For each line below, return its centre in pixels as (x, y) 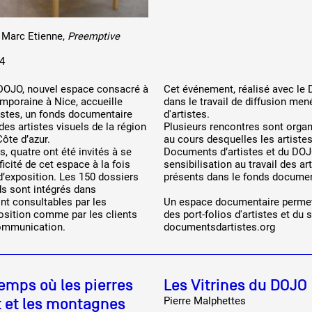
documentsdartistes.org (219, 227)
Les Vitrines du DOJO (235, 285)
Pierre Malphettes (205, 301)
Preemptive (94, 37)
